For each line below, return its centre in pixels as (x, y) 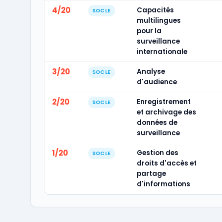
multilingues (159, 21)
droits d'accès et (166, 163)
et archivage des (166, 112)
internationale (162, 52)
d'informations (163, 184)
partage (151, 174)
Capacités (155, 10)
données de (157, 123)
